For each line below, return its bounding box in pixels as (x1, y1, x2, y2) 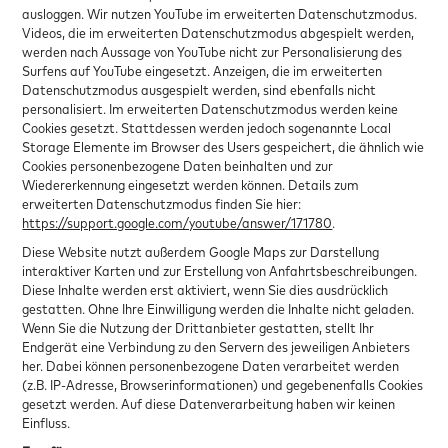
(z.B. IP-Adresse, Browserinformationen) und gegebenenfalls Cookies (22, 375, 424, 393)
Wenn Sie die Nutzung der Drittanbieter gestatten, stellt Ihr (22, 318, 375, 336)
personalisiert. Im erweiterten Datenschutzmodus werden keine (22, 99, 399, 117)
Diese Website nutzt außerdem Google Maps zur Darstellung (22, 242, 380, 260)
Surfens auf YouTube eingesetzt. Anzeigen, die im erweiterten (22, 61, 383, 79)
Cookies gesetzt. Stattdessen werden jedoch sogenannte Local (22, 118, 392, 136)
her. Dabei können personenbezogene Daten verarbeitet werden (22, 356, 400, 374)
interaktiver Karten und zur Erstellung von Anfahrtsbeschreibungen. (22, 261, 418, 279)
